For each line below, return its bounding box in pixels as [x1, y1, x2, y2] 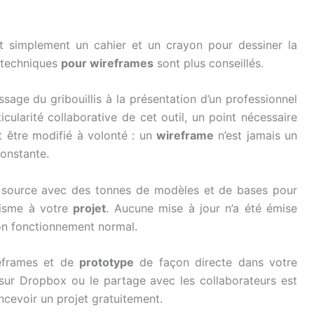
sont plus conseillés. [153, 55, 264, 70]
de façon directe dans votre [134, 255, 298, 270]
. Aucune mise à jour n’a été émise [106, 200, 297, 215]
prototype [79, 255, 135, 270]
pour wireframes [61, 55, 153, 70]
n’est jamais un [213, 128, 298, 143]
